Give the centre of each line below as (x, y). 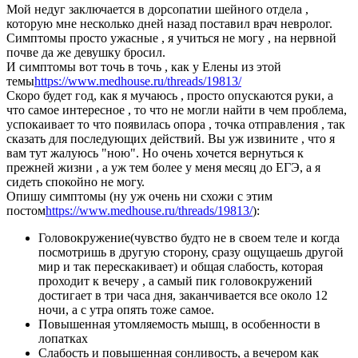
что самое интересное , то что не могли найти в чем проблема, (177, 110)
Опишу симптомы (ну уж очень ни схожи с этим (139, 197)
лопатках (63, 339)
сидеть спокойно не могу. (76, 182)
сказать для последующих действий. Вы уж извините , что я (171, 139)
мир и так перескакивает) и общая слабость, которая (181, 267)
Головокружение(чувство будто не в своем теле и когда (189, 238)
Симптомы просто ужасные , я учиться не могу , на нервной (171, 38)
